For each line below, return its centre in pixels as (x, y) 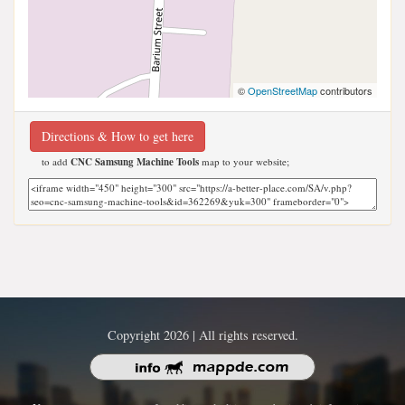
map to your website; (244, 161)
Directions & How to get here (118, 136)
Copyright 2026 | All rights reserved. (202, 334)
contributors (345, 90)
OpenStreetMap (283, 90)
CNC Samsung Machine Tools (135, 161)
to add (56, 161)
